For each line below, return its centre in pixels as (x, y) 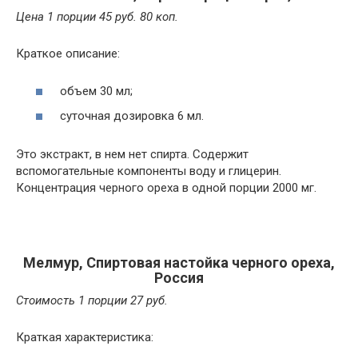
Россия (179, 278)
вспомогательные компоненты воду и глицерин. (149, 171)
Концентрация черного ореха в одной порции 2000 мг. (166, 188)
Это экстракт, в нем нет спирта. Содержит (132, 154)
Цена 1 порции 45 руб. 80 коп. (97, 17)
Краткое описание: (68, 54)
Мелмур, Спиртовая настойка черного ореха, (179, 263)
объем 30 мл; (96, 91)
